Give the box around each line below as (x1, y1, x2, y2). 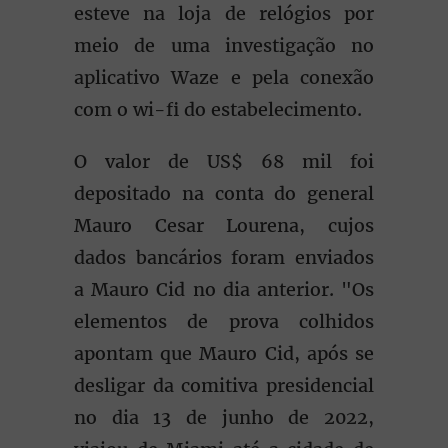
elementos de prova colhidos (74, 310, 374, 333)
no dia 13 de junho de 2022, (74, 406, 374, 429)
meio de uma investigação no (74, 34, 374, 57)
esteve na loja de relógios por (74, 2, 374, 25)
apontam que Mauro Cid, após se (74, 342, 374, 365)
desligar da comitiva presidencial (74, 374, 374, 397)
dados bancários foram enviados (74, 246, 374, 269)
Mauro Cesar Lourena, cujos (74, 214, 374, 237)
